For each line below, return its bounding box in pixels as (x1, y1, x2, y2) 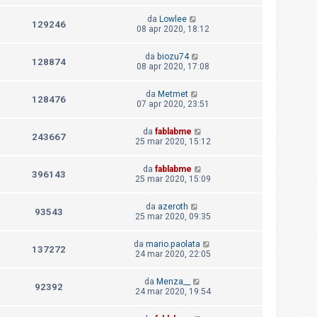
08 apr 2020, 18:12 (136, 24, 209, 35)
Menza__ (156, 277, 190, 287)
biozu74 (157, 52, 190, 62)
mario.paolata (146, 239, 201, 250)
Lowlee (159, 14, 188, 25)
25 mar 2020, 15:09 (134, 174, 211, 185)
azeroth (158, 202, 189, 212)
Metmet (158, 89, 189, 100)
